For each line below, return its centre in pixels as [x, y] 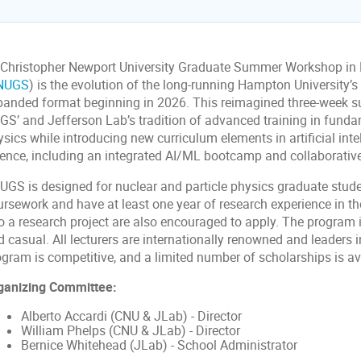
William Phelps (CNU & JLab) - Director [130, 331]
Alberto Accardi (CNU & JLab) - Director [131, 317]
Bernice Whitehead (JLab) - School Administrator [159, 346]
